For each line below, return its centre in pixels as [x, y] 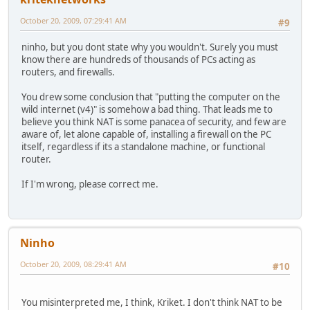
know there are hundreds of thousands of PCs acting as [138, 59]
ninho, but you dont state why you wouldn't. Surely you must [150, 47]
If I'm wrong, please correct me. [90, 184]
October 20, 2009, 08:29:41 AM [73, 264]
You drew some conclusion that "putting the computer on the [151, 97]
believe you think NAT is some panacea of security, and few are [154, 121]
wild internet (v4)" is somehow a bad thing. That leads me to [147, 109]
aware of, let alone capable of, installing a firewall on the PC [146, 134]
